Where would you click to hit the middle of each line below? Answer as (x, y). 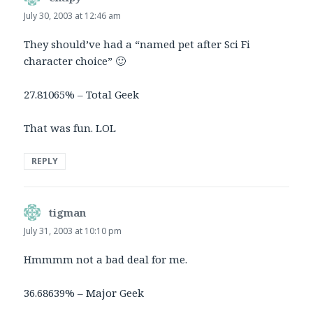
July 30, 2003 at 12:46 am (73, 15)
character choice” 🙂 (75, 60)
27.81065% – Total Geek (82, 94)
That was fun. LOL (70, 128)
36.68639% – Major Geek (84, 293)
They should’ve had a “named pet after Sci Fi (137, 44)
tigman (68, 212)
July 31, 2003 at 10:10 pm (73, 231)
